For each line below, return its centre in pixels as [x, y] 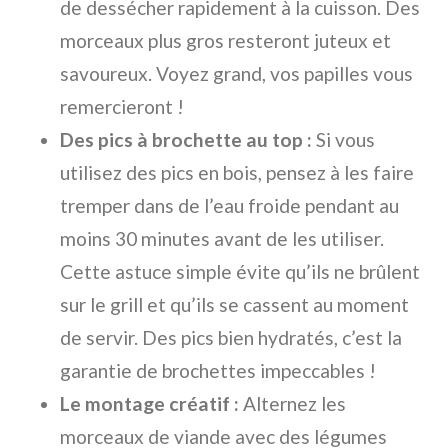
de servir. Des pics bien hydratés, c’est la [231, 338]
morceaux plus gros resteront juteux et [225, 41]
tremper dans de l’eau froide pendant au [229, 206]
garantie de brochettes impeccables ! [218, 371]
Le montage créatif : [149, 404]
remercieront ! [122, 107]
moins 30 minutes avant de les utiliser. [222, 239]
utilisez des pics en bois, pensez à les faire [237, 173]
